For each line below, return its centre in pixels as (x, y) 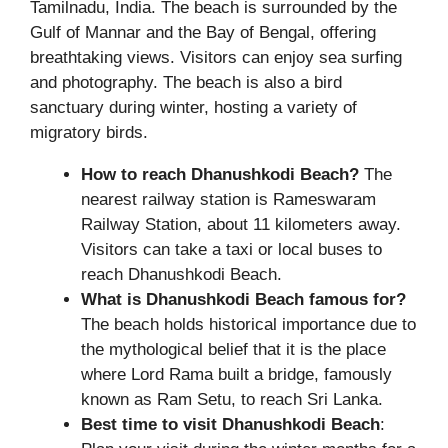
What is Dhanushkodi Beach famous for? (243, 299)
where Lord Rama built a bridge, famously (236, 374)
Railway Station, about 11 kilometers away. (241, 224)
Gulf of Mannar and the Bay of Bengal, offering (203, 32)
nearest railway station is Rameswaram (228, 199)
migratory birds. (89, 132)
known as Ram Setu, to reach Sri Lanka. (232, 399)
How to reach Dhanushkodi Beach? (220, 174)
